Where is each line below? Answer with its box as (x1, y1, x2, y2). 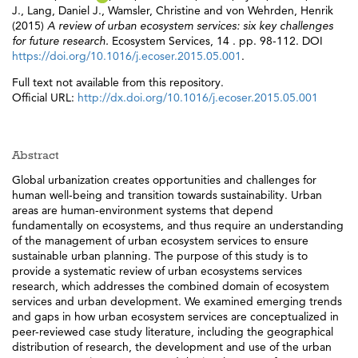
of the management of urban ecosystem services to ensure (12, 233, 308, 248)
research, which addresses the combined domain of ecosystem (12, 278, 329, 293)
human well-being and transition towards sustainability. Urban (12, 187, 322, 202)
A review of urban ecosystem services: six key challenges (47, 18, 333, 33)
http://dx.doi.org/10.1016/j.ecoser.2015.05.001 (78, 89, 318, 105)
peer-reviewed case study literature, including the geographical (12, 324, 333, 339)
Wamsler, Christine (108, 3, 201, 18)
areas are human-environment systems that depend (12, 202, 273, 217)
